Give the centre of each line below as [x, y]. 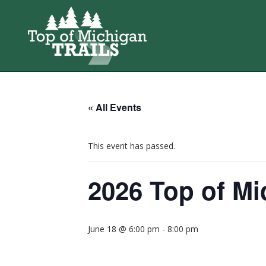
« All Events [115, 107]
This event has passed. [132, 146]
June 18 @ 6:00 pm [124, 229]
